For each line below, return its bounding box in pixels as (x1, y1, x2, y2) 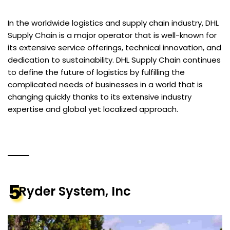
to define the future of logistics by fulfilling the (8, 67, 185, 78)
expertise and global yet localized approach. (8, 104, 178, 115)
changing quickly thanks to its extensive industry (8, 91, 191, 103)
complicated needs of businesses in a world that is (8, 79, 203, 90)
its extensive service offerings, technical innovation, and (8, 42, 221, 53)
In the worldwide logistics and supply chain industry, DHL (8, 17, 219, 29)
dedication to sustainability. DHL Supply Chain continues (8, 54, 221, 66)
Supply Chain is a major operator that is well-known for (8, 30, 217, 41)
